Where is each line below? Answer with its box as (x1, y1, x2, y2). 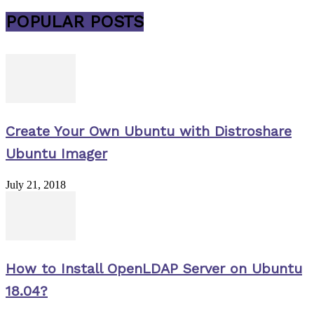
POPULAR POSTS (6, 12, 144, 32)
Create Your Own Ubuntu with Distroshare (6, 122, 292, 139)
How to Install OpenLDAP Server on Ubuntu (6, 259, 302, 277)
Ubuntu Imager (6, 144, 107, 162)
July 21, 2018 (6, 178, 66, 191)
